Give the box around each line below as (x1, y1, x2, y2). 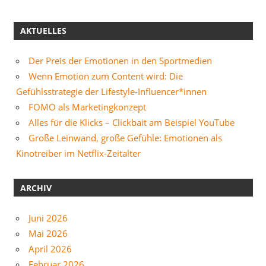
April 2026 (28, 242, 72, 255)
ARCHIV (20, 182, 52, 194)
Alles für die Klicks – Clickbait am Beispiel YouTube (28, 116, 235, 129)
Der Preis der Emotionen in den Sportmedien (28, 55, 212, 67)
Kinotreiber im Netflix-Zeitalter (16, 147, 141, 160)
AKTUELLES (20, 25, 66, 37)
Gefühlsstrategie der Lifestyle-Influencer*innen (16, 85, 207, 98)
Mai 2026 (28, 227, 68, 239)
